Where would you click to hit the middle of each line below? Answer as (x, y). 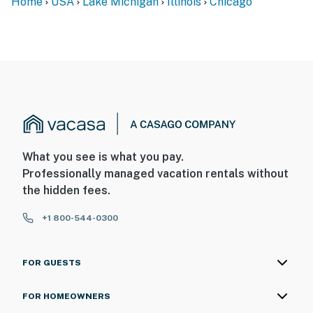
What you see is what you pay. (103, 157)
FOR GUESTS (52, 263)
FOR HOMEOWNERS (66, 297)
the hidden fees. (66, 191)
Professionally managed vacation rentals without (155, 174)
